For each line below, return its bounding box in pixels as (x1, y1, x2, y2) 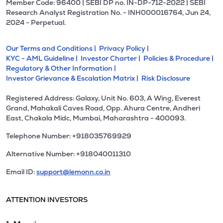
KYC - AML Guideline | (6, 54, 79, 63)
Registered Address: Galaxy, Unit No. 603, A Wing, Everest (6, 94, 201, 103)
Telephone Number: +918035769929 (6, 131, 131, 140)
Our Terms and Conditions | (6, 44, 98, 53)
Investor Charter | (81, 54, 142, 63)
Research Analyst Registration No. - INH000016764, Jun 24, (6, 8, 211, 17)
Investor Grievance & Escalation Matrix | (6, 74, 140, 83)
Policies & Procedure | (143, 54, 215, 63)
